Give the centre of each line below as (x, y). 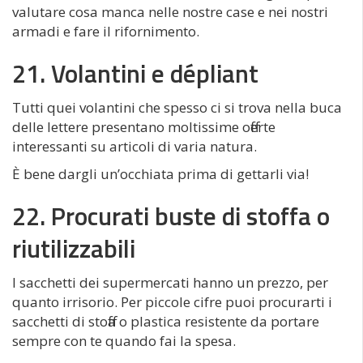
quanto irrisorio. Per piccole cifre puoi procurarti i (172, 301)
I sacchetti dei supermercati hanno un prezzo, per (170, 282)
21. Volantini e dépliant (135, 73)
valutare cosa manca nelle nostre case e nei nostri (170, 11)
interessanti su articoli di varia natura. (135, 146)
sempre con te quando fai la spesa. (124, 340)
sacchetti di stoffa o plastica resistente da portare (166, 321)
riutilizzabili (74, 248)
